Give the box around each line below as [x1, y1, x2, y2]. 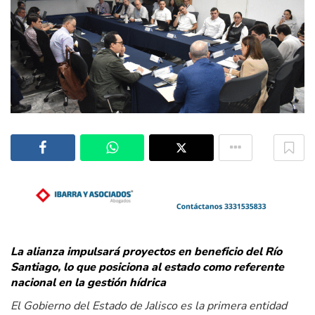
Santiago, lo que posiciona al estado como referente [11, 259, 284, 276]
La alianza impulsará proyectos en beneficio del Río [11, 244, 282, 260]
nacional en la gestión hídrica [11, 275, 166, 291]
